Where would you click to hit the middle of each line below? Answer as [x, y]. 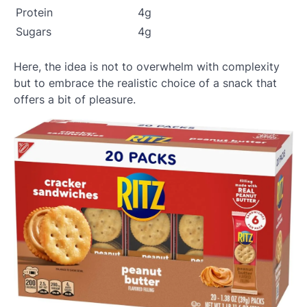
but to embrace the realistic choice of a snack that [145, 83]
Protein [34, 12]
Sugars [34, 31]
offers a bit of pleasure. [75, 99]
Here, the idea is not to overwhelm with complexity [147, 66]
